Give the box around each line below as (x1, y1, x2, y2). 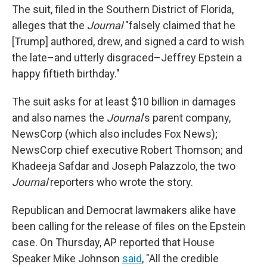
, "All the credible (142, 252, 219, 265)
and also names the (12, 111, 107, 124)
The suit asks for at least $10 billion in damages (12, 95, 236, 108)
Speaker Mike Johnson (12, 252, 122, 265)
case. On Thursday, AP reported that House (12, 236, 215, 249)
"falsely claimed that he (123, 19, 235, 32)
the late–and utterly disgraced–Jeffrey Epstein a (12, 51, 242, 64)
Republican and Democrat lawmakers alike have (12, 204, 236, 216)
